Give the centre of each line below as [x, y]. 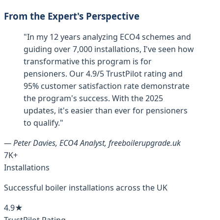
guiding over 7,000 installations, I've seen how [109, 49]
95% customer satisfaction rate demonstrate [107, 86]
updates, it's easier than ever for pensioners [106, 110]
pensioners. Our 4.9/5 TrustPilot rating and [103, 73]
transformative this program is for [88, 61]
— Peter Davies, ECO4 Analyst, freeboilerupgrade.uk [92, 143]
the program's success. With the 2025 [93, 98]
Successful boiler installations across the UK [86, 187]
